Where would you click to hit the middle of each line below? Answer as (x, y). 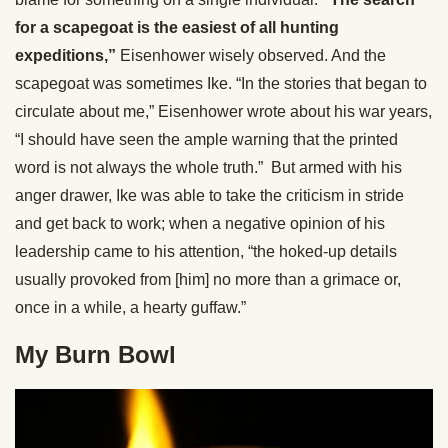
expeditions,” (65, 55)
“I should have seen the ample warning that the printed (206, 139)
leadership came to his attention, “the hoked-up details (206, 251)
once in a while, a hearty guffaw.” (130, 307)
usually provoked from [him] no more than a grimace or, (208, 279)
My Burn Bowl (95, 354)
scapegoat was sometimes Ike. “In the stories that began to (221, 83)
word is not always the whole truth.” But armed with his (208, 167)
